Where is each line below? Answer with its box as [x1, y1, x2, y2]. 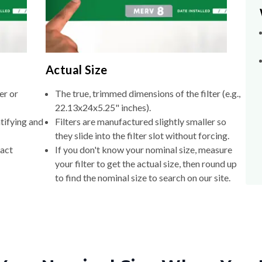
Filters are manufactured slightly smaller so [54, 116, 226, 127]
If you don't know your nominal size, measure [54, 144, 232, 156]
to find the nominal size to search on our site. [54, 172, 230, 184]
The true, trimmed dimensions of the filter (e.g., [54, 88, 240, 99]
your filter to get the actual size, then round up [54, 158, 237, 170]
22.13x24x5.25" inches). [54, 102, 151, 113]
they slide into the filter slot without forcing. [54, 130, 229, 142]
